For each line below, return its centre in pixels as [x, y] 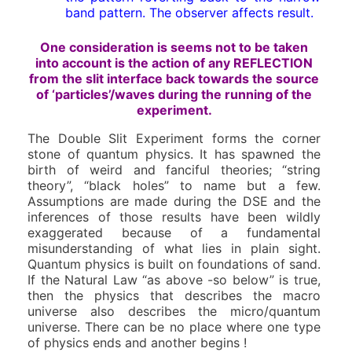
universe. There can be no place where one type [174, 327]
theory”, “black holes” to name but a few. [174, 186]
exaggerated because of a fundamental [174, 233]
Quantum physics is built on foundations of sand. [174, 264]
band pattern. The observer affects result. [189, 13]
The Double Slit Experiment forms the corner [174, 139]
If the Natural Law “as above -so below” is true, [174, 280]
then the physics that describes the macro [174, 296]
